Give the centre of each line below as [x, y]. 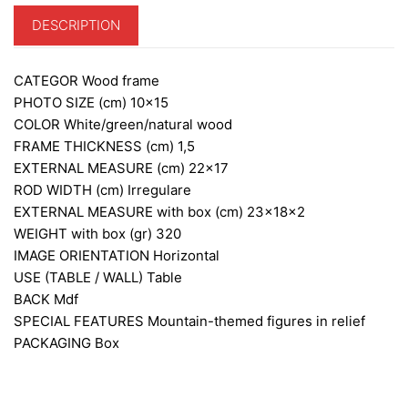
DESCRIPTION [76, 25]
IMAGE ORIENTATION [83, 255]
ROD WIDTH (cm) [71, 189]
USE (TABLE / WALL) [80, 277]
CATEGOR [48, 80]
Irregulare [159, 189]
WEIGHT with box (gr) [85, 233]
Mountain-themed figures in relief [256, 321]
